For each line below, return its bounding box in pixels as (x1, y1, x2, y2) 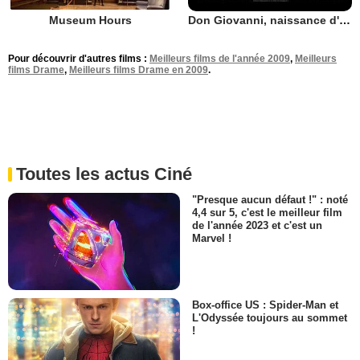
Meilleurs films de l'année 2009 (149, 53, 290, 65)
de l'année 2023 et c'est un (192, 219, 322, 232)
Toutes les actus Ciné (16, 164, 192, 185)
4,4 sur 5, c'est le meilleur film (192, 207, 342, 219)
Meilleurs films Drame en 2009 (69, 64, 208, 76)
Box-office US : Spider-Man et (192, 298, 338, 311)
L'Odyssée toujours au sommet (192, 311, 347, 324)
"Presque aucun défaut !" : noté (192, 194, 348, 207)
